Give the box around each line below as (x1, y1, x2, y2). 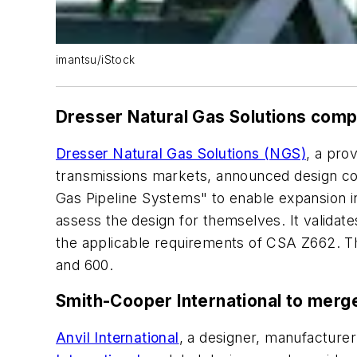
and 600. (56, 256, 114, 273)
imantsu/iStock (56, 53, 135, 67)
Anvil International (56, 329, 179, 347)
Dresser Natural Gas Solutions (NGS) (56, 144, 306, 162)
